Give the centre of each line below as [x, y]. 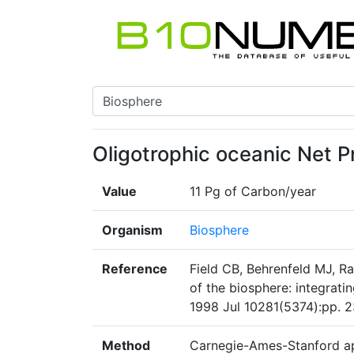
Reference [135, 269]
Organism [132, 230]
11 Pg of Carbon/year [253, 192]
